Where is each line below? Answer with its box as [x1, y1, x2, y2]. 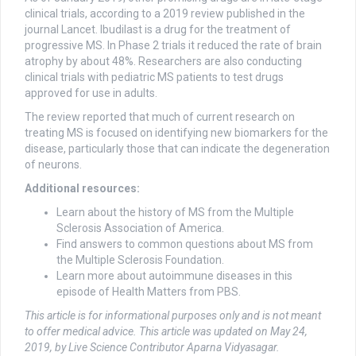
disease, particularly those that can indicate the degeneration [25, 142, 330, 156]
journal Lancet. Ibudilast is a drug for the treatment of [25, 23, 291, 37]
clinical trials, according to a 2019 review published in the [25, 7, 305, 21]
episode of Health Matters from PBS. [56, 285, 241, 299]
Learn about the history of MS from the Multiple [56, 206, 294, 219]
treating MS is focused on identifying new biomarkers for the [25, 126, 328, 140]
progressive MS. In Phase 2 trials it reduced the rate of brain [25, 39, 322, 52]
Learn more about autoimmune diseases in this [56, 269, 292, 283]
